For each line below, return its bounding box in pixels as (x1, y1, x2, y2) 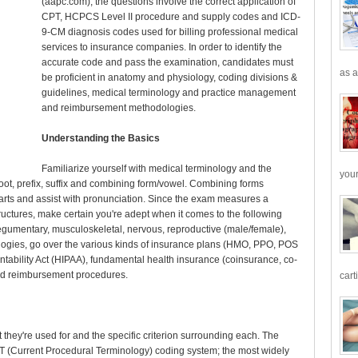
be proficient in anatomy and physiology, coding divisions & (41, 72, 297, 83)
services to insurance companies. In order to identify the (41, 42, 282, 53)
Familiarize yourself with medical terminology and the (41, 163, 272, 174)
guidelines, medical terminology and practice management (41, 87, 296, 98)
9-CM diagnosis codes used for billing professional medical (41, 26, 298, 38)
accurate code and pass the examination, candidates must (41, 57, 293, 68)
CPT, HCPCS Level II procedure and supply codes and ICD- (41, 11, 300, 22)
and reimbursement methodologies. (41, 102, 196, 113)
